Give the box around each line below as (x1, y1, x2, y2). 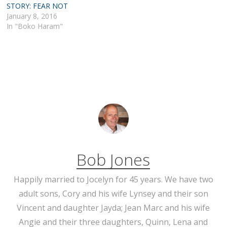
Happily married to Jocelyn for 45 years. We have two (13, 173, 213, 185)
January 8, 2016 (7, 11, 58, 21)
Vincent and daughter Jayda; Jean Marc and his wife (17, 202, 210, 213)
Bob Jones (77, 148, 150, 170)
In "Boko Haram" (7, 21, 63, 31)
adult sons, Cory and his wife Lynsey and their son (18, 187, 208, 199)
